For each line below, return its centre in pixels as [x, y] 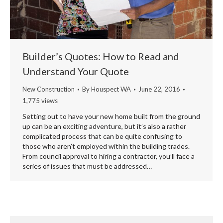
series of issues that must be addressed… [87, 166]
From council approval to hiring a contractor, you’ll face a [109, 156]
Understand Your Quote [76, 71]
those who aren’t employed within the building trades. [106, 146]
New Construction [49, 89]
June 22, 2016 [159, 89]
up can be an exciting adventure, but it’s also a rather [104, 126]
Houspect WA [111, 89]
